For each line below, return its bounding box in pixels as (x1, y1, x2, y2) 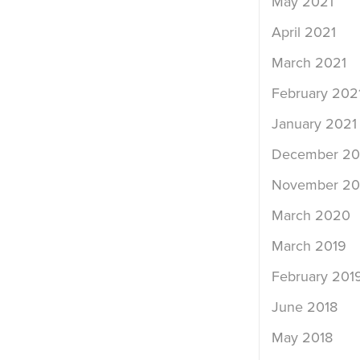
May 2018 (271, 329, 333, 347)
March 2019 (271, 237, 346, 256)
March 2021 (271, 54, 346, 72)
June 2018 (271, 298, 337, 317)
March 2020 (271, 207, 350, 225)
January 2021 (271, 115, 357, 133)
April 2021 (271, 23, 336, 42)
